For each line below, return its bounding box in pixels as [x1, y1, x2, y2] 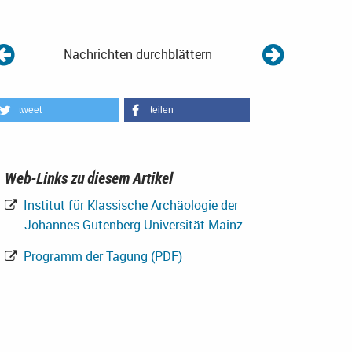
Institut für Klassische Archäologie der [20, 196, 238, 214]
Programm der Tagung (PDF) [20, 247, 182, 266]
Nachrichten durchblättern [64, 46, 213, 64]
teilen [149, 104, 174, 116]
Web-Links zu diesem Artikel [5, 167, 173, 189]
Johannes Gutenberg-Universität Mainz [24, 216, 243, 234]
